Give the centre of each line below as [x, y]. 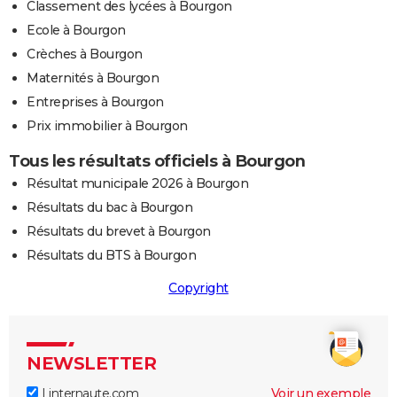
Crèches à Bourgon [85, 54]
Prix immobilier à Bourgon [107, 125]
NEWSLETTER [91, 363]
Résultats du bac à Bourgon [109, 207]
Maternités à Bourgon [93, 78]
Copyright [198, 288]
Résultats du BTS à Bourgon [111, 255]
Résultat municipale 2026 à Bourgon [137, 183]
